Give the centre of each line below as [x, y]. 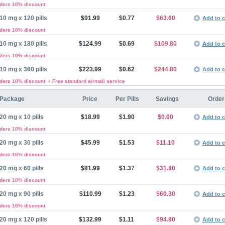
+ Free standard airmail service [86, 81]
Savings [167, 99]
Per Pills [127, 99]
